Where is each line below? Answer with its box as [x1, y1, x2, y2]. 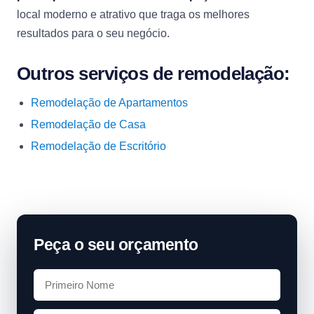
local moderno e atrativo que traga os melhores [17, 8, 250, 20]
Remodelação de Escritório [31, 140, 166, 152]
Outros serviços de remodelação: [17, 63, 290, 84]
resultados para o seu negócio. [17, 27, 170, 39]
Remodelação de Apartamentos [31, 97, 188, 109]
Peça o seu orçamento [34, 235, 198, 254]
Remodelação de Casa [31, 118, 146, 130]
